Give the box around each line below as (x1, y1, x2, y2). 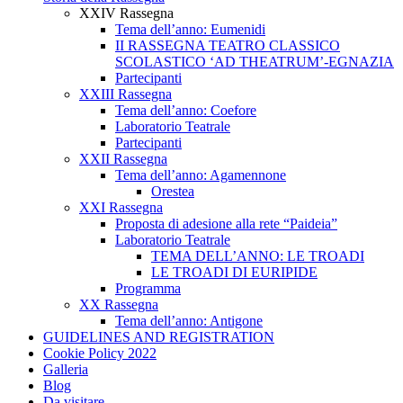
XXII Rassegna (79, 151, 167, 166)
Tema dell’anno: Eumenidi (115, 22, 265, 37)
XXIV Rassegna (79, 5, 174, 21)
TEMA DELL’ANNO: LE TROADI (151, 248, 364, 264)
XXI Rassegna (79, 200, 163, 215)
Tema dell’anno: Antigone (115, 313, 263, 328)
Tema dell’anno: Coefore (115, 103, 256, 118)
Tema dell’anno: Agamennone (115, 167, 286, 183)
